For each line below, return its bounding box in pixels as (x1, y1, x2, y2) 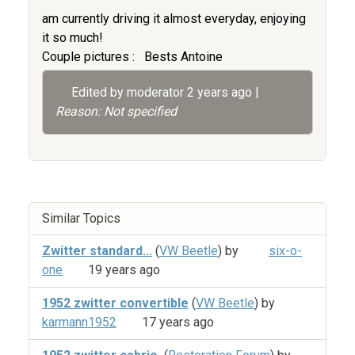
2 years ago (187, 85, 252, 100)
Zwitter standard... (42, 243, 152, 258)
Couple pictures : (42, 49, 135, 64)
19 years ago (88, 262, 160, 277)
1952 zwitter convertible (42, 295, 189, 311)
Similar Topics (42, 211, 120, 226)
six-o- (269, 243, 302, 258)
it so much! (42, 30, 103, 45)
